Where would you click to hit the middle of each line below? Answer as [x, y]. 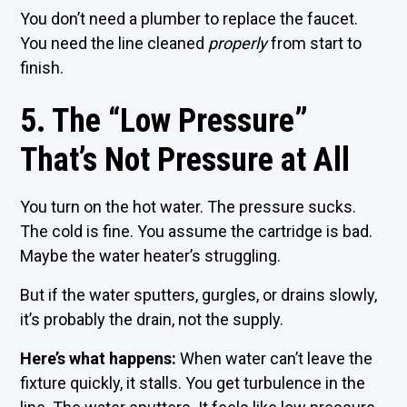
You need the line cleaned [114, 43]
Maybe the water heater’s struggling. [151, 256]
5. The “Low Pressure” [164, 121]
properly [238, 43]
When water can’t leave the [275, 358]
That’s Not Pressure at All [185, 160]
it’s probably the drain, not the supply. [152, 319]
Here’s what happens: [99, 358]
